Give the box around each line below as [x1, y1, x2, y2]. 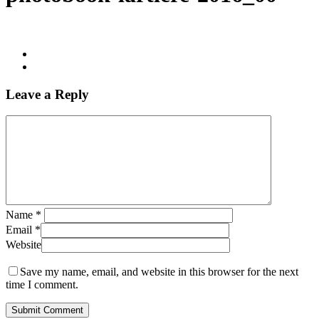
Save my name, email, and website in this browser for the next [20, 266, 298, 278]
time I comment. [6, 278, 78, 291]
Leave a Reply [6, 86, 89, 102]
